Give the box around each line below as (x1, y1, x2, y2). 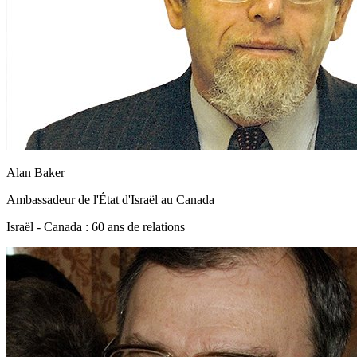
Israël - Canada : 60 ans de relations (6, 219, 185, 233)
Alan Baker (6, 165, 65, 179)
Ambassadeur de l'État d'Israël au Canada (6, 192, 214, 206)
